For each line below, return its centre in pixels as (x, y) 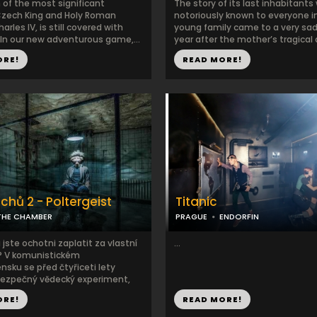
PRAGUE (191, 217)
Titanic (196, 202)
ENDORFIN (239, 217)
